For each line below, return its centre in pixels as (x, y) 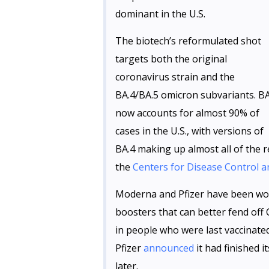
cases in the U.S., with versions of (189, 131)
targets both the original (171, 59)
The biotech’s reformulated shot (188, 41)
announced (169, 248)
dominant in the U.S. (160, 14)
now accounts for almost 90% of (187, 113)
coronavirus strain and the (175, 77)
